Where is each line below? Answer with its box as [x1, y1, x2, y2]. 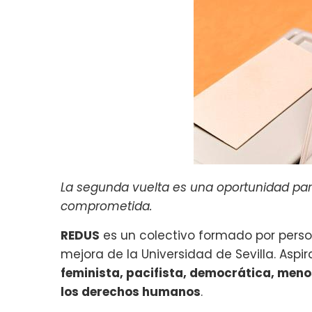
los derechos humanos [61, 283, 201, 300]
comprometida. [61, 197, 153, 214]
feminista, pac [61, 264, 150, 281]
